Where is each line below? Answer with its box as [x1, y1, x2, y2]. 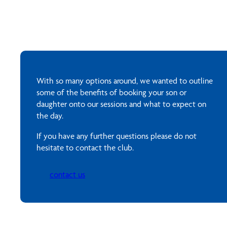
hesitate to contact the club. [36, 143, 134, 153]
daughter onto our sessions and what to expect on [36, 99, 206, 109]
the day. [36, 111, 63, 121]
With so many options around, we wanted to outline [36, 76, 213, 86]
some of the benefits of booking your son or [36, 88, 186, 98]
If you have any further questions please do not [36, 131, 197, 141]
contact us [50, 169, 86, 179]
